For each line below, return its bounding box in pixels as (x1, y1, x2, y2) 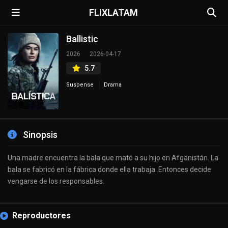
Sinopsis (21, 129, 58, 140)
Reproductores (12, 211, 71, 220)
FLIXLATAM (89, 7, 138, 18)
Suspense (66, 81, 94, 88)
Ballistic (66, 34, 98, 44)
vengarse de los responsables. (8, 177, 104, 185)
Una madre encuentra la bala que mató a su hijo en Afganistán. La (8, 154, 218, 162)
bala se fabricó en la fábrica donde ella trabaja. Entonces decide (8, 165, 211, 174)
